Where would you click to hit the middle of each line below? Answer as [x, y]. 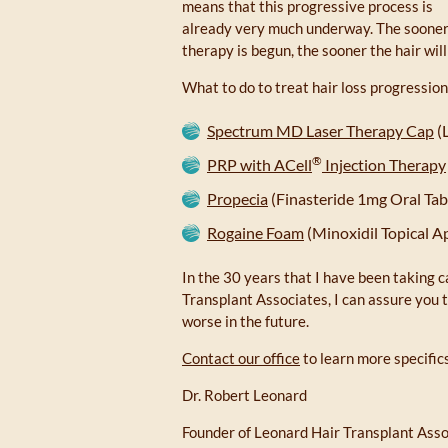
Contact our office [241, 358]
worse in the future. [245, 321]
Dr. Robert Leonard [244, 395]
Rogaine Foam [255, 232]
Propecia [237, 198]
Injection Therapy [384, 164]
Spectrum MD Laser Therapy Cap [320, 130]
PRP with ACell [259, 164]
